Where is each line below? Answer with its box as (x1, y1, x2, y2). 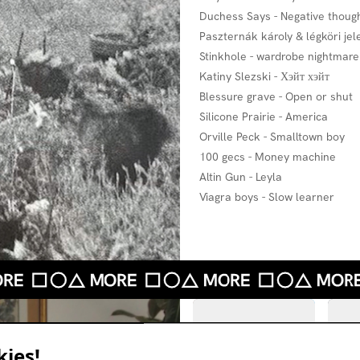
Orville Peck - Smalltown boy (199, 129, 345, 144)
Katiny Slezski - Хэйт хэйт (199, 69, 329, 84)
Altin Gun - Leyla (199, 170, 282, 184)
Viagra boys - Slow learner (199, 190, 334, 204)
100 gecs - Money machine (199, 149, 336, 164)
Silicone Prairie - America (199, 109, 328, 124)
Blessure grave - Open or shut (199, 89, 353, 104)
